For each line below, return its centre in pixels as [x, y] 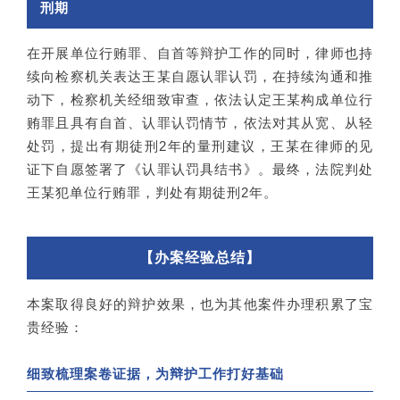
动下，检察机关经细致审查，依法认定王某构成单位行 [200, 99]
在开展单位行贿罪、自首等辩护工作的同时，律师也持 [200, 53]
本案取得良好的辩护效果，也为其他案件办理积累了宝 [200, 304]
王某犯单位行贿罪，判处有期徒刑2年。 [152, 192]
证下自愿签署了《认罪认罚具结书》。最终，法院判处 [200, 169]
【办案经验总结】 [200, 257]
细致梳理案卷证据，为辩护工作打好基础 [155, 373]
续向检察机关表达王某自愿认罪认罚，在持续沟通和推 [200, 76]
